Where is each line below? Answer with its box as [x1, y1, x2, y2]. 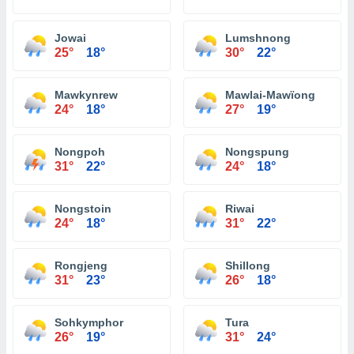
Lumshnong [225, 32, 291, 44]
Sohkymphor [55, 316, 123, 329]
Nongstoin [55, 202, 111, 215]
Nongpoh [55, 145, 105, 158]
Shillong [225, 259, 270, 272]
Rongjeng [55, 259, 107, 272]
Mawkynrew [55, 88, 118, 101]
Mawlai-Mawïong [225, 88, 315, 101]
